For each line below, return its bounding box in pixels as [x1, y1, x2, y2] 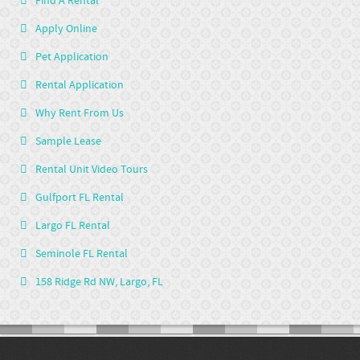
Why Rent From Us [35, 105, 124, 121]
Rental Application [35, 77, 124, 92]
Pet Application [35, 49, 108, 64]
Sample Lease [35, 133, 101, 149]
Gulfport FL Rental [35, 190, 124, 205]
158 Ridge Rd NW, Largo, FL [35, 274, 163, 289]
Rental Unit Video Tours [35, 162, 148, 177]
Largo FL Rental [35, 218, 110, 233]
